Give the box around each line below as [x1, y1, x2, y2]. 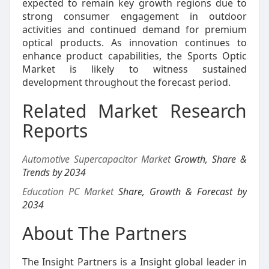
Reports [22, 118, 88, 143]
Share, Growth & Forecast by [113, 184, 247, 198]
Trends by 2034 [22, 165, 86, 179]
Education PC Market [22, 184, 113, 198]
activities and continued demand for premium [22, 22, 247, 36]
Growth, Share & [170, 152, 247, 166]
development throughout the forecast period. [22, 75, 231, 89]
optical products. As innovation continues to [22, 35, 247, 49]
